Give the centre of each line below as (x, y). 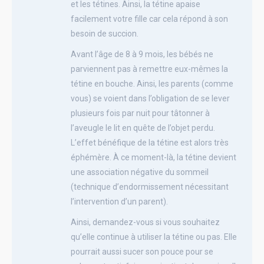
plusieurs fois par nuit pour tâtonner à (140, 113)
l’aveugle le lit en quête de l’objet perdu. (143, 128)
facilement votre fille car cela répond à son (149, 19)
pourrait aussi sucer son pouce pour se (142, 251)
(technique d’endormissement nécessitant (150, 187)
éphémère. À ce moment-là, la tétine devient (154, 157)
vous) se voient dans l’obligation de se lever (150, 98)
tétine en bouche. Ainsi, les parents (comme (152, 83)
